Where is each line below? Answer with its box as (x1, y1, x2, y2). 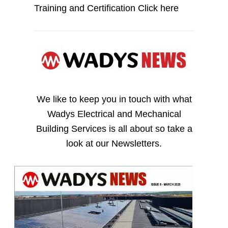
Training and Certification (34, 3, 138, 13)
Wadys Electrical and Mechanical (47, 109, 181, 120)
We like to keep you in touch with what (36, 94, 192, 105)
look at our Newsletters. (66, 138, 162, 149)
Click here (138, 3, 179, 13)
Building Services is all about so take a (36, 124, 192, 134)
